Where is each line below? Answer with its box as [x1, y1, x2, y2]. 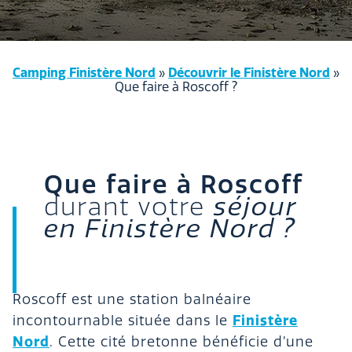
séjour [214, 192, 296, 222]
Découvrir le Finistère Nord [168, 65, 330, 80]
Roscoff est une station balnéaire [13, 291, 251, 309]
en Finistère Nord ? [44, 214, 295, 244]
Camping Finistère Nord [13, 65, 156, 80]
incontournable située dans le [13, 313, 233, 330]
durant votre [44, 192, 214, 222]
